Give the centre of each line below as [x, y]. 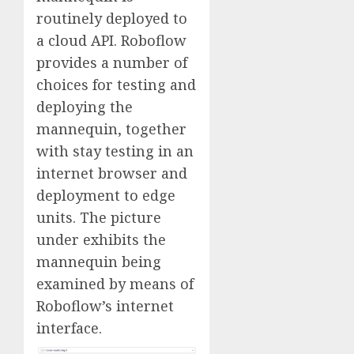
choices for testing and [116, 85]
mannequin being [99, 262]
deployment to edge [106, 196]
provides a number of [112, 63]
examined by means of [115, 284]
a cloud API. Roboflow [111, 41]
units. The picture [99, 218]
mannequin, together [111, 129]
